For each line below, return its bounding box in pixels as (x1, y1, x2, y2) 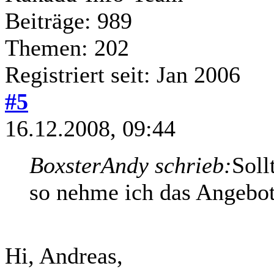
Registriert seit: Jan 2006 (5, 61, 240, 87)
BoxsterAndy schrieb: (29, 152, 232, 178)
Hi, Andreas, (5, 242, 123, 268)
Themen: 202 (5, 34, 129, 61)
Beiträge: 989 (5, 7, 132, 34)
